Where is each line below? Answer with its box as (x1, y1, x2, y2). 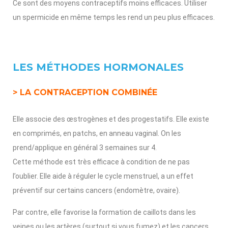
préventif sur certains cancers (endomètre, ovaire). (13, 186, 180, 194)
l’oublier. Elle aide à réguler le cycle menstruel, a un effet (13, 172, 193, 180)
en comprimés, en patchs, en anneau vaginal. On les (13, 129, 181, 137)
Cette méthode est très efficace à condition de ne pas (13, 158, 190, 166)
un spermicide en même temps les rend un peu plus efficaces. (13, 13, 215, 21)
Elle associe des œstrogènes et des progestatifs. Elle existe (13, 115, 209, 123)
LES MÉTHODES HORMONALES (13, 61, 184, 73)
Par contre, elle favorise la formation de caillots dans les (13, 208, 196, 216)
